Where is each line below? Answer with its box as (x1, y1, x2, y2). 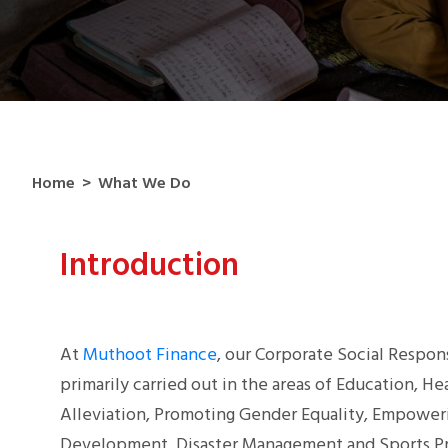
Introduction (60, 241, 239, 293)
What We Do (98, 171, 191, 198)
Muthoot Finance (83, 341, 217, 371)
